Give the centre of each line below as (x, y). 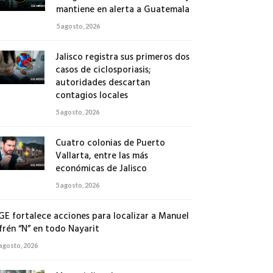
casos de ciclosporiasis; (103, 70)
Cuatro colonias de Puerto (110, 143)
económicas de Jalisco (101, 169)
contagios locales (91, 96)
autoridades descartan (102, 83)
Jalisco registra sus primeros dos (122, 57)
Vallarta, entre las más (101, 156)
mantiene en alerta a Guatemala (123, 10)
